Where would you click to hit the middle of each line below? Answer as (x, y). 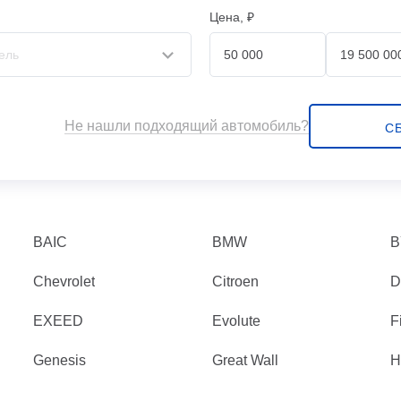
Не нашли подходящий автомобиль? (187, 126)
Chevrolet (64, 282)
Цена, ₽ (232, 17)
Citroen (235, 282)
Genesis (60, 360)
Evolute (236, 321)
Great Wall (245, 360)
